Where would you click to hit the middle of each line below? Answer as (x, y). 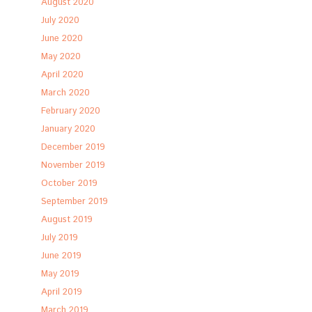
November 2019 (73, 165)
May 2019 (61, 274)
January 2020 (69, 129)
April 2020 (63, 75)
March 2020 (66, 93)
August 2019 (67, 220)
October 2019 (70, 184)
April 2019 (62, 292)
